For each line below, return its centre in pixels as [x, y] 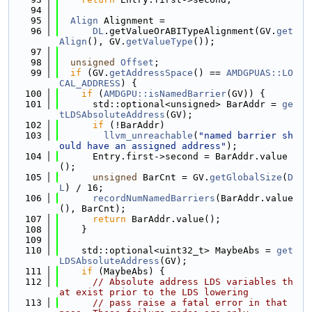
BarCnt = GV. [173, 177]
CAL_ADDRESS [90, 83]
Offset [137, 62]
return [109, 219]
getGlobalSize [246, 177]
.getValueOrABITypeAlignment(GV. [190, 31]
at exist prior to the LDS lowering [154, 292]
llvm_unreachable [148, 135]
